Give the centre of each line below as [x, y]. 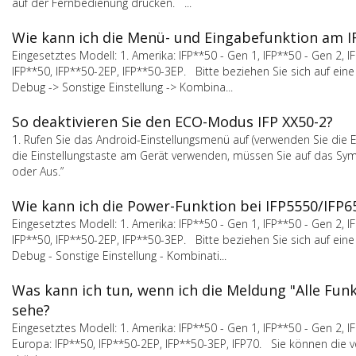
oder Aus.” [41, 171]
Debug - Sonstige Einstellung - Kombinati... [119, 255]
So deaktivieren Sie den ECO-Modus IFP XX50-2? [172, 122]
